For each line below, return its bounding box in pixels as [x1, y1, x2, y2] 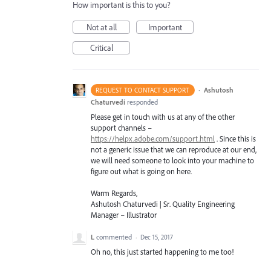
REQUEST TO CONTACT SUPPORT [96, 86, 190, 94]
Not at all [86, 22, 117, 33]
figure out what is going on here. [91, 166, 192, 176]
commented [96, 232, 134, 242]
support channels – [91, 123, 152, 132]
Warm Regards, [91, 188, 137, 198]
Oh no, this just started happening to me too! [91, 247, 233, 257]
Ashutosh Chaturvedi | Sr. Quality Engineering [91, 199, 235, 209]
